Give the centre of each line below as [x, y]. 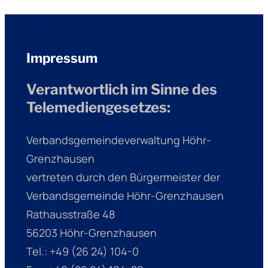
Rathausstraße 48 [70, 214]
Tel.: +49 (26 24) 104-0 [82, 252]
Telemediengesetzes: [98, 108]
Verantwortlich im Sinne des [121, 90]
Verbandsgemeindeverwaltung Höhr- [118, 140]
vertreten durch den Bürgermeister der [123, 177]
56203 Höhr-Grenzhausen [91, 233]
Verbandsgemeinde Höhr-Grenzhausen [125, 196]
